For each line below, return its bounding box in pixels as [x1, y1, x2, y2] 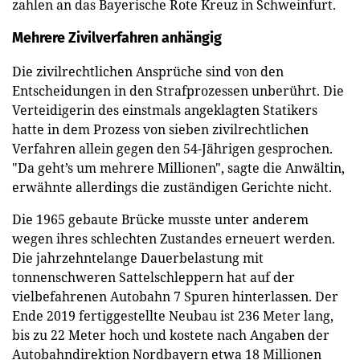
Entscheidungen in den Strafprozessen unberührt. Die [12, 81, 344, 100]
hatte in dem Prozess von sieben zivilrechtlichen [12, 120, 309, 138]
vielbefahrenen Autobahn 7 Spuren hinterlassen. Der [12, 287, 338, 305]
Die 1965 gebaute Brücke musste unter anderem [12, 210, 309, 228]
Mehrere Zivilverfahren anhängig [12, 28, 222, 47]
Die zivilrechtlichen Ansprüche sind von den [12, 62, 284, 80]
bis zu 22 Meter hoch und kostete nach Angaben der [12, 325, 329, 344]
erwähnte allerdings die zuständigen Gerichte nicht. [12, 178, 332, 196]
